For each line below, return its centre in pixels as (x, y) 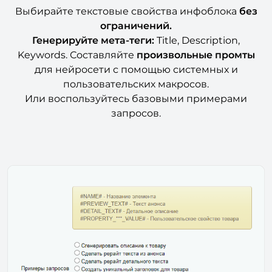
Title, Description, (198, 41)
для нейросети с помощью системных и (136, 70)
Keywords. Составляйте (77, 55)
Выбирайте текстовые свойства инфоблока (127, 12)
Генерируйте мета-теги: (94, 41)
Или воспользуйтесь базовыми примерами (136, 99)
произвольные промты (195, 55)
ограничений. (136, 26)
